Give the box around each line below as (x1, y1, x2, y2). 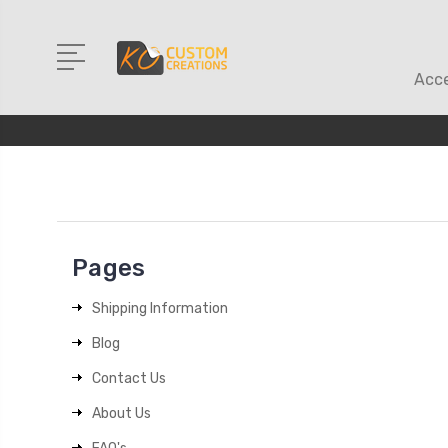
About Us (92, 405, 152, 422)
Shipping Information (92, 300, 229, 317)
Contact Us (92, 370, 167, 387)
